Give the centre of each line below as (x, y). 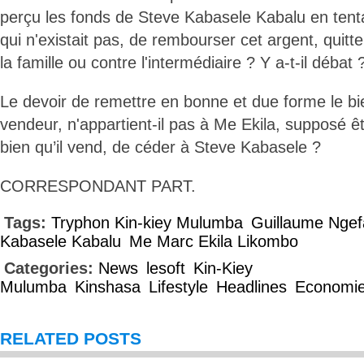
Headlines (251, 287)
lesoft (166, 268)
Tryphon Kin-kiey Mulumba (147, 223)
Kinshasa (108, 287)
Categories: (51, 268)
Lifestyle (178, 287)
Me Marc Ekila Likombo (214, 241)
